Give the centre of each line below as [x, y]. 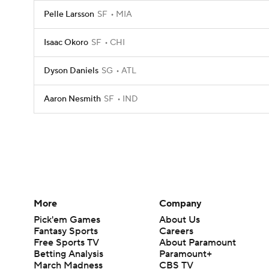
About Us [180, 219]
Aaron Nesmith [72, 99]
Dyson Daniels [71, 71]
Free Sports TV [66, 242]
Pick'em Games [67, 219]
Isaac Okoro [66, 43]
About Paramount [198, 242]
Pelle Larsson [69, 14]
